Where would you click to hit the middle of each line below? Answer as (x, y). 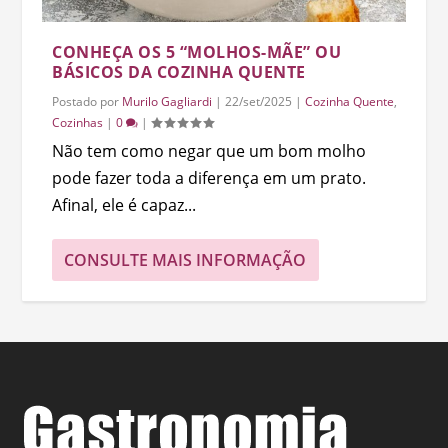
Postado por (87, 101)
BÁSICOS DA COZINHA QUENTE (179, 71)
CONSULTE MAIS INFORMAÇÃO (185, 259)
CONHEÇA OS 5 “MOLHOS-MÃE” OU (197, 51)
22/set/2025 (259, 101)
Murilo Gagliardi (167, 101)
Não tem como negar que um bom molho (209, 150)
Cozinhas (78, 122)
